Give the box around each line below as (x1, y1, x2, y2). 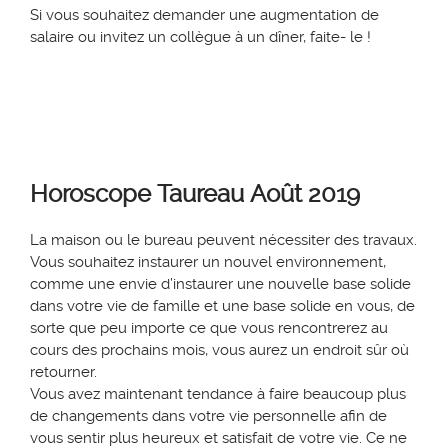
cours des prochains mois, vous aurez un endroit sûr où (30, 341, 409, 360)
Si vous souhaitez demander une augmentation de (30, 6, 379, 25)
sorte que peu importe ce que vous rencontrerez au (30, 319, 388, 338)
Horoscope (30, 180, 157, 209)
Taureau (157, 180, 244, 209)
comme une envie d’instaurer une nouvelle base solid (30, 275, 402, 294)
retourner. (30, 363, 97, 382)
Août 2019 (244, 180, 360, 209)
